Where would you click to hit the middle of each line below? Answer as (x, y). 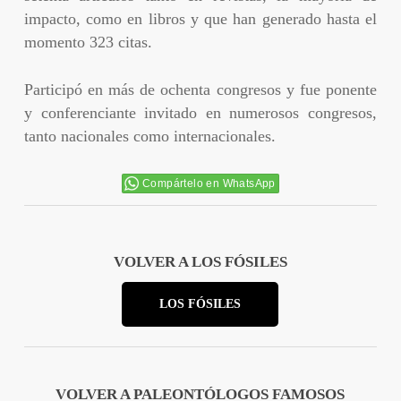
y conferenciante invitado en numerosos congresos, (200, 112)
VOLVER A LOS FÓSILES (200, 261)
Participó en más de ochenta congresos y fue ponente (200, 89)
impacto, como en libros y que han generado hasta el (200, 18)
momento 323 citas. (88, 42)
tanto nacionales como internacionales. (149, 136)
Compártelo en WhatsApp (209, 183)
